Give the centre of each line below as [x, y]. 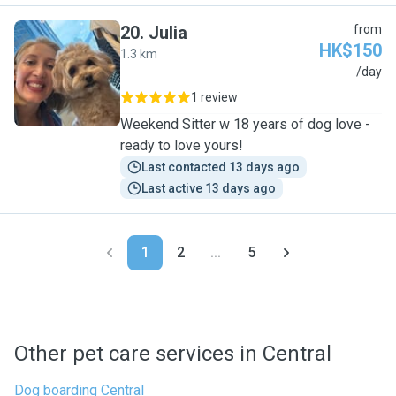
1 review [214, 97]
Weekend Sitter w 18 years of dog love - [245, 124]
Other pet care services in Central [173, 354]
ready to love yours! [182, 145]
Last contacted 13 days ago [221, 167]
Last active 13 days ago [209, 188]
